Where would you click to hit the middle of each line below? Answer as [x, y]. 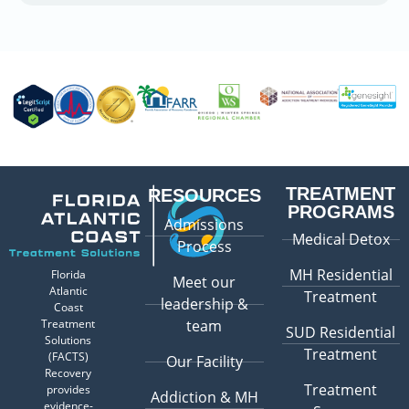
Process [204, 247]
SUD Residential [341, 333]
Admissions [204, 225]
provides [68, 390]
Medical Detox [341, 240]
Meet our [204, 283]
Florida [68, 275]
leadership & [204, 304]
